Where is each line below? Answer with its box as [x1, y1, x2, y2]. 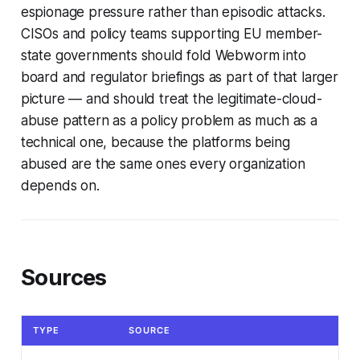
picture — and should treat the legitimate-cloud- [20, 91, 322, 108]
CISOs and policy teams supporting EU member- [20, 26, 323, 43]
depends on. [20, 178, 100, 194]
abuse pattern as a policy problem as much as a [20, 112, 317, 129]
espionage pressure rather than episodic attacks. [20, 4, 325, 21]
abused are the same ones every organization [20, 156, 305, 173]
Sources [20, 264, 107, 292]
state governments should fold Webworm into [20, 47, 306, 64]
